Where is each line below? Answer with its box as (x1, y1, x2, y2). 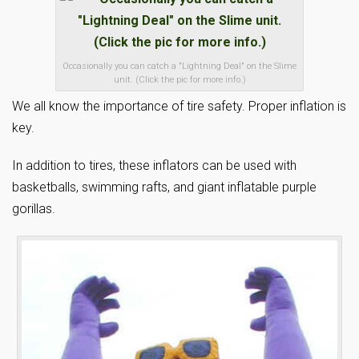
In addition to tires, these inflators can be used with (12, 158, 296, 173)
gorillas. (12, 201, 55, 216)
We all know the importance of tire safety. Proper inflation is (12, 99, 346, 114)
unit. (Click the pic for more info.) (113, 75, 246, 85)
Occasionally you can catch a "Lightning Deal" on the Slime (63, 61, 296, 71)
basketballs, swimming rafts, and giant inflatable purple (12, 179, 317, 195)
